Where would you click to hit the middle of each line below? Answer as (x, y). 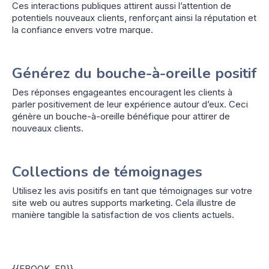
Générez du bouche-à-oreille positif (134, 73)
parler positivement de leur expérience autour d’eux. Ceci (130, 104)
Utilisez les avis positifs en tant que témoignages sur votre (132, 190)
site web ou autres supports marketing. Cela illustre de (124, 202)
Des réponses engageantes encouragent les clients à (122, 92)
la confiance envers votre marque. (83, 29)
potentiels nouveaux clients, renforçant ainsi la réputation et (134, 17)
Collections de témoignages (107, 171)
